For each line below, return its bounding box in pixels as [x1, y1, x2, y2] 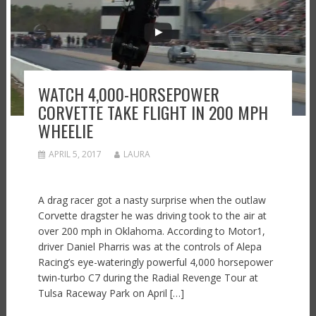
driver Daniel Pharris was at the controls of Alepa [37, 239, 262, 253]
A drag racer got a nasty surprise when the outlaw [37, 193, 266, 207]
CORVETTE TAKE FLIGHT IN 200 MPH [37, 99, 268, 125]
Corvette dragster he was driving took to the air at [37, 208, 267, 222]
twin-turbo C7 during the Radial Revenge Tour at [37, 270, 258, 284]
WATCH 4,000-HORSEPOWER [37, 80, 219, 107]
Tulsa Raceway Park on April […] [37, 286, 184, 300]
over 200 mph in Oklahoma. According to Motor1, [37, 224, 265, 238]
